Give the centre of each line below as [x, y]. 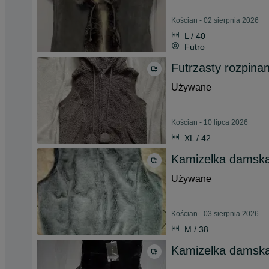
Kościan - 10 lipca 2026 [210, 122]
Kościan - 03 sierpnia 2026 [215, 214]
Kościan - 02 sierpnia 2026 [215, 20]
